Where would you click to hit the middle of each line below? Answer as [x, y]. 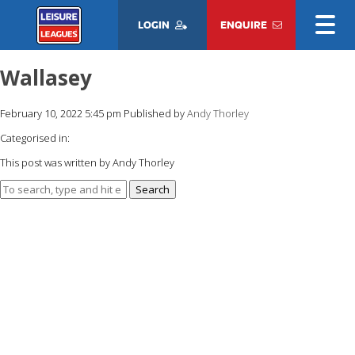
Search [153, 189]
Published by [155, 113]
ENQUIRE [244, 25]
